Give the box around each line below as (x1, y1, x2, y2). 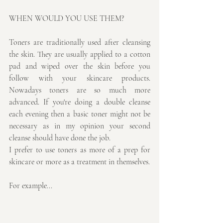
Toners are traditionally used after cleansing (9, 37, 150, 48)
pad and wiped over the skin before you (9, 61, 150, 72)
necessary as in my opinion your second (9, 121, 150, 131)
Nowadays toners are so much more (9, 85, 150, 96)
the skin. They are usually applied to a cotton (9, 49, 150, 60)
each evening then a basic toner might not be (9, 109, 150, 119)
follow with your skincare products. (9, 73, 150, 84)
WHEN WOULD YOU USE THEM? (9, 13, 124, 24)
